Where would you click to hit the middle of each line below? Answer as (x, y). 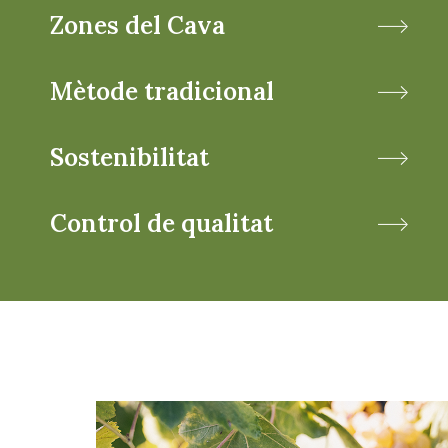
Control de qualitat (161, 222)
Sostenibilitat (129, 156)
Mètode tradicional (162, 90)
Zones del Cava (137, 24)
